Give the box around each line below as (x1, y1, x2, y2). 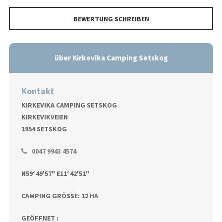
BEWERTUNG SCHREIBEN (73, 14, 149, 24)
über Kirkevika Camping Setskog (54, 53, 168, 63)
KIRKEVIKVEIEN (21, 112, 68, 122)
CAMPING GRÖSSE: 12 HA (21, 191, 94, 201)
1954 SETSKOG (21, 124, 67, 134)
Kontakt (21, 85, 54, 97)
